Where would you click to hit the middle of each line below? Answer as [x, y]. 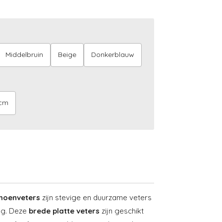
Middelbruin [24, 55]
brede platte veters [64, 211]
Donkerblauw [113, 55]
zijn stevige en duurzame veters [96, 197]
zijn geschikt [122, 211]
